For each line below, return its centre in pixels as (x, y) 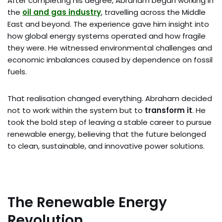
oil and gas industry (62, 12)
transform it (168, 110)
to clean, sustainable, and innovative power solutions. (106, 146)
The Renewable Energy (87, 202)
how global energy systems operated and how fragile (107, 36)
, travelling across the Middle (153, 12)
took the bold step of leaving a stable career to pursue (110, 122)
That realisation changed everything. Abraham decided (110, 98)
